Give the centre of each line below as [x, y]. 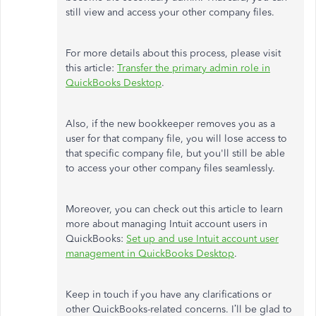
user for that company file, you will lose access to [176, 139]
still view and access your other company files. [170, 12]
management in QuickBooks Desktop [150, 254]
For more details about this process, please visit [173, 53]
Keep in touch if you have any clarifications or [169, 294]
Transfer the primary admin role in [194, 68]
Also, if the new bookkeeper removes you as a [170, 124]
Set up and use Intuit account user [202, 239]
